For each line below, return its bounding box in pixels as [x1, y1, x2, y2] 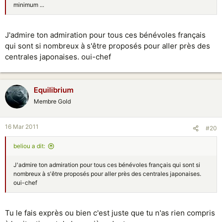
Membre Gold [34, 97, 71, 105]
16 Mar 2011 [5, 123, 39, 130]
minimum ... [13, 1, 44, 8]
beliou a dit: [13, 142, 45, 150]
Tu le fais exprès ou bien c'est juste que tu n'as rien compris [5, 208, 215, 218]
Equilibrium [34, 85, 73, 95]
